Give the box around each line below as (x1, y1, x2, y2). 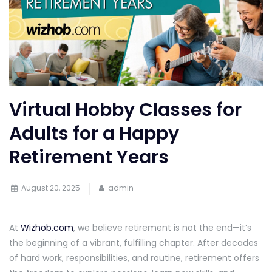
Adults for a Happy (9, 120, 179, 146)
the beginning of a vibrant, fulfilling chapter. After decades (9, 236, 258, 249)
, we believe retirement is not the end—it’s (73, 221, 251, 234)
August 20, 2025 (21, 182, 80, 193)
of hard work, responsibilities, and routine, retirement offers (9, 251, 259, 264)
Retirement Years (9, 144, 169, 170)
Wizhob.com (21, 221, 73, 234)
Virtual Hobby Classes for (9, 97, 242, 123)
